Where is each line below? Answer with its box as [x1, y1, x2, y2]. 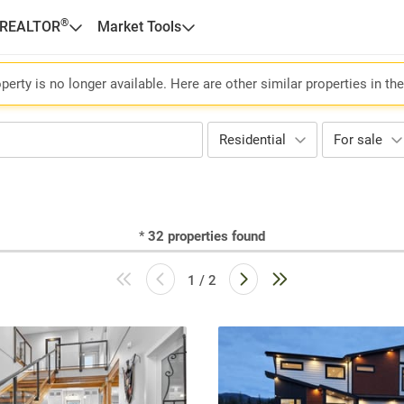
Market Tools [96, 18, 181, 35]
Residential [219, 132, 286, 148]
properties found [168, 228, 265, 244]
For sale [334, 132, 382, 148]
